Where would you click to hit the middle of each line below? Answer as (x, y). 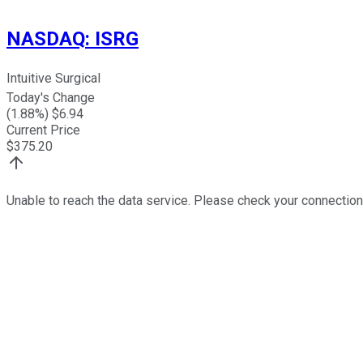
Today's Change (51, 98)
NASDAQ (46, 38)
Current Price (43, 130)
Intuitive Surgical (53, 79)
